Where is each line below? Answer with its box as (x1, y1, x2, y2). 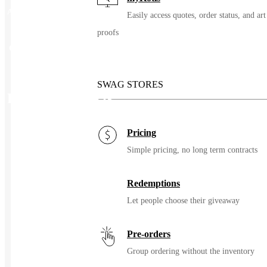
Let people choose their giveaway (127, 196, 240, 205)
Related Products (7, 91, 113, 107)
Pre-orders (127, 229, 170, 239)
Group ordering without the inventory (127, 247, 254, 256)
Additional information (7, 7, 85, 17)
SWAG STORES (97, 79, 163, 89)
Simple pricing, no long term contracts (127, 145, 257, 154)
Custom (35, 43, 64, 54)
